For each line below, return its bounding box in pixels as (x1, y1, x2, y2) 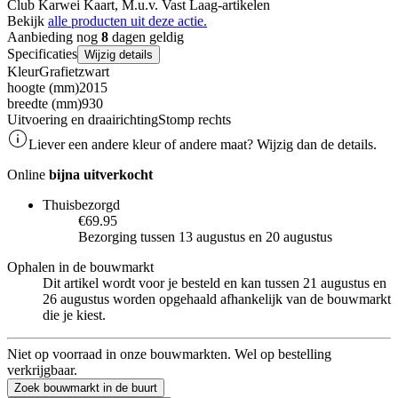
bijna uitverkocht (49, 166, 153, 182)
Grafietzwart (39, 63, 109, 79)
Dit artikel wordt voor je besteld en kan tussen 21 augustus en (43, 275, 386, 291)
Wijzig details (84, 47, 153, 61)
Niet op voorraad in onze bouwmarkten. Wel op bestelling (7, 346, 331, 362)
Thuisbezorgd (43, 196, 120, 212)
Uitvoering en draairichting (7, 111, 158, 127)
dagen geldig (108, 28, 184, 44)
